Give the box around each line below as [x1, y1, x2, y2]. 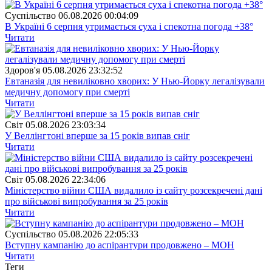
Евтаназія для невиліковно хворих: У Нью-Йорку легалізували [5, 75, 265, 86]
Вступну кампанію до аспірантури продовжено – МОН [5, 239, 234, 250]
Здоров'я [5, 64, 40, 75]
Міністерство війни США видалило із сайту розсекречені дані [5, 185, 262, 195]
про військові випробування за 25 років [5, 195, 168, 206]
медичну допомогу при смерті [5, 86, 130, 97]
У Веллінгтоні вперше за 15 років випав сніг [5, 130, 190, 141]
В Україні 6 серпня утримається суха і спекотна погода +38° [5, 21, 253, 32]
